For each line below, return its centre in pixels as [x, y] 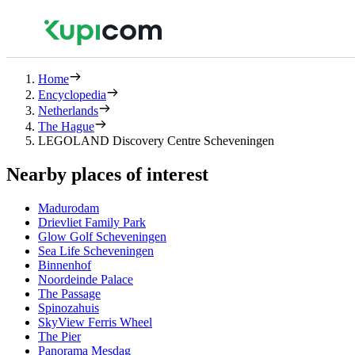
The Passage [69, 293]
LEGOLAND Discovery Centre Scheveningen [156, 141]
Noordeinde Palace [86, 279]
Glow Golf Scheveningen [102, 236]
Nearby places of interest [107, 174]
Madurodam [69, 208]
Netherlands [68, 111]
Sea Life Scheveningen [96, 250]
